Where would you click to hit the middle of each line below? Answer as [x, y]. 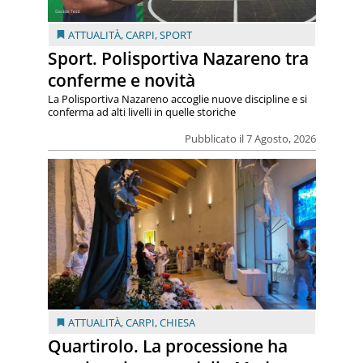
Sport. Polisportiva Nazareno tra [178, 58]
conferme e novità [121, 80]
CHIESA [177, 322]
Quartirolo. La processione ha [167, 346]
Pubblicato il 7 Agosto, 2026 [250, 138]
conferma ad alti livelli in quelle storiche [141, 111]
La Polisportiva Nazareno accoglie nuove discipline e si [177, 98]
